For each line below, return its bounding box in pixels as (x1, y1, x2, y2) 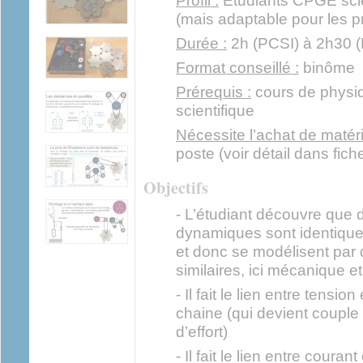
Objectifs (143, 174, 214, 199)
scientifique (176, 101, 254, 119)
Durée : (176, 34, 227, 52)
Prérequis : (176, 83, 251, 100)
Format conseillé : (176, 58, 299, 76)
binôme (299, 58, 355, 76)
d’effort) (176, 322, 228, 340)
